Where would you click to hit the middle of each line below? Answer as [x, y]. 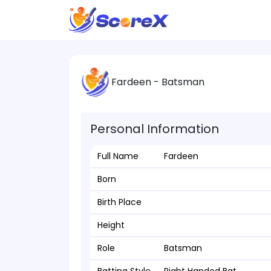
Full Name [118, 156]
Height [111, 225]
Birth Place [119, 202]
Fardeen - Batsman [158, 82]
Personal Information [155, 129]
